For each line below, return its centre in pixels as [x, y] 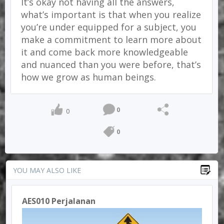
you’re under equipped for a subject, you [109, 27]
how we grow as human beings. [88, 77]
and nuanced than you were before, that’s [111, 64]
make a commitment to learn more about [111, 39]
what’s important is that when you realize [111, 14]
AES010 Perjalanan [59, 201]
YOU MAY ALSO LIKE [47, 170]
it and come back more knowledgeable [104, 52]
